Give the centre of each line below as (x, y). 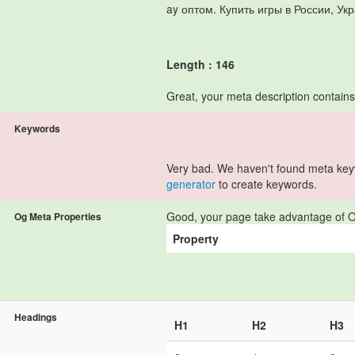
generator (191, 183)
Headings (36, 317)
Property (196, 238)
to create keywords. (266, 183)
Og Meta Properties (58, 216)
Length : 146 (200, 64)
